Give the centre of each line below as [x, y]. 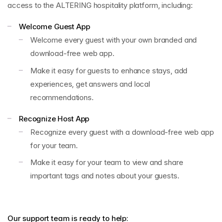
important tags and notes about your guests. [105, 176]
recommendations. [62, 97]
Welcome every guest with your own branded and [114, 40]
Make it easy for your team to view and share [107, 162]
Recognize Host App [54, 118]
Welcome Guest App [55, 27]
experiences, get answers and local [90, 84]
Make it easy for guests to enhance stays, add [109, 70]
